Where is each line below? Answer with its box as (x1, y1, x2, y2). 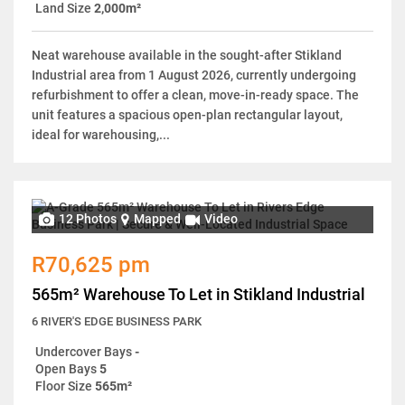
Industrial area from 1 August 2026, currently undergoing (32, 67, 356, 82)
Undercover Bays (35, 344, 132, 359)
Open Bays (35, 361, 97, 376)
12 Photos (59, 212, 117, 227)
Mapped (134, 212, 181, 227)
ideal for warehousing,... (32, 127, 170, 142)
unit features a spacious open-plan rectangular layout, (32, 107, 343, 122)
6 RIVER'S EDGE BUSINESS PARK (32, 314, 202, 328)
